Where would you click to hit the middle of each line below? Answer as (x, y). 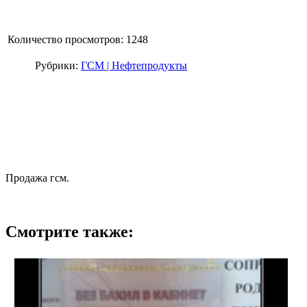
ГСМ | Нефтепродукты (134, 65)
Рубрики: (58, 65)
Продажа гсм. (37, 178)
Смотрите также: (70, 231)
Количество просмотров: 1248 (78, 39)
